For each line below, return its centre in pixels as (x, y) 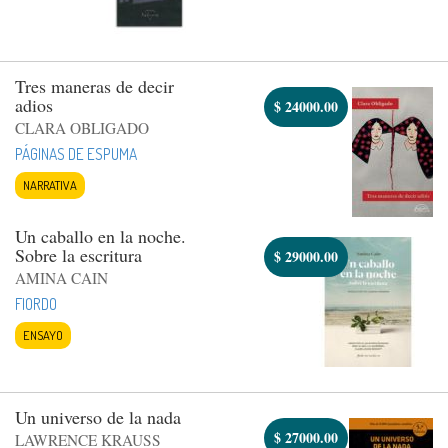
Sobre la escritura (78, 254)
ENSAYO (43, 334)
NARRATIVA (50, 184)
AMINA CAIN (61, 277)
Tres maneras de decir (94, 85)
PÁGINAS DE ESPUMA (76, 153)
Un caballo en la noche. (100, 235)
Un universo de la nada (98, 416)
